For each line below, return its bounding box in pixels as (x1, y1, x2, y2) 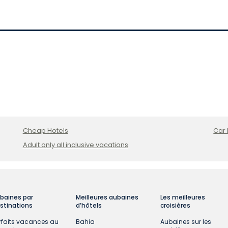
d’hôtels (76, 201, 102, 210)
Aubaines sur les (160, 217, 211, 226)
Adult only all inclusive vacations (22, 140, 128, 150)
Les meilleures (160, 193, 205, 202)
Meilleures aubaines (76, 193, 139, 202)
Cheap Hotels (22, 126, 68, 135)
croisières (160, 201, 190, 210)
